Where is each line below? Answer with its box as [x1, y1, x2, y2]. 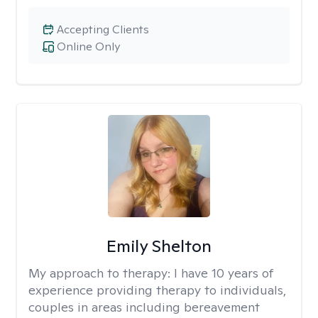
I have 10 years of [174, 265, 273, 281]
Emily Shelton [106, 235, 212, 257]
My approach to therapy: [28, 265, 174, 281]
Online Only [57, 39, 120, 54]
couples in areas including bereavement [28, 299, 260, 315]
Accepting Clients [57, 22, 149, 37]
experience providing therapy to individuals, [28, 282, 286, 298]
